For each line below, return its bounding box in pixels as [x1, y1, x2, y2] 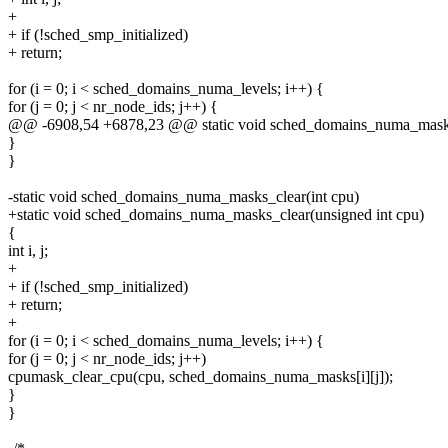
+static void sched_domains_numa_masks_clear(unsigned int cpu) [8, 206, 424, 224]
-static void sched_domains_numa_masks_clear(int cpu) [8, 188, 359, 206]
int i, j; [8, 242, 48, 260]
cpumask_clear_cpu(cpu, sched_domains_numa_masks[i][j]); [8, 368, 393, 386]
